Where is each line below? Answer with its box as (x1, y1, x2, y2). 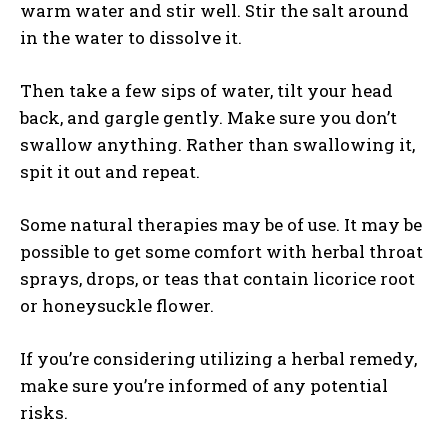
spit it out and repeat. (20, 160, 200, 183)
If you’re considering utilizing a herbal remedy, (20, 347, 417, 370)
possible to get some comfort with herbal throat (20, 240, 423, 263)
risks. (20, 401, 68, 424)
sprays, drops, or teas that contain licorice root (20, 267, 415, 290)
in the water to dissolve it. (20, 26, 246, 49)
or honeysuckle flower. (20, 294, 218, 317)
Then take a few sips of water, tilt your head (20, 79, 393, 102)
